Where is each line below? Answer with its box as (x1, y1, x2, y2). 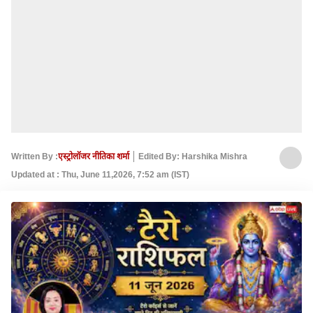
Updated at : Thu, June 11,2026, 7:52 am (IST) (11, 170, 189, 180)
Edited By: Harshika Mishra (138, 151, 247, 161)
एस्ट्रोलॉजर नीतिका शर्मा (58, 151, 129, 161)
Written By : (11, 151, 58, 161)
